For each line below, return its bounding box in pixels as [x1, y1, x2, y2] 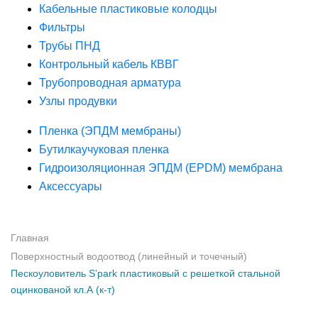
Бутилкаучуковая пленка [39, 143, 169, 155]
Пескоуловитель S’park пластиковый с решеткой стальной [11, 268, 280, 279]
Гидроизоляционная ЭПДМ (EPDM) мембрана [39, 162, 283, 174]
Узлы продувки [39, 95, 117, 107]
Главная [11, 232, 49, 243]
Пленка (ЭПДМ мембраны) [39, 125, 181, 137]
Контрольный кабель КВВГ [39, 58, 179, 70]
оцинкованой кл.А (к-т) [11, 284, 115, 295]
